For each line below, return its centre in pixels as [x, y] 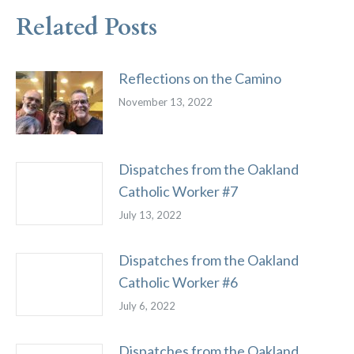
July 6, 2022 [147, 306]
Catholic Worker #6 [178, 282]
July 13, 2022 [150, 215]
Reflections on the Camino [200, 78]
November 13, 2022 [166, 102]
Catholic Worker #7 [178, 191]
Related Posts [87, 27]
